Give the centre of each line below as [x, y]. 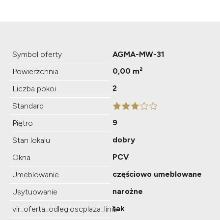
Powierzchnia [35, 71]
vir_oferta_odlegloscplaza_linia [65, 209]
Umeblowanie [36, 174]
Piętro [23, 123]
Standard [28, 106]
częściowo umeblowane [157, 174]
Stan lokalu [31, 140]
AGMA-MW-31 [138, 54]
